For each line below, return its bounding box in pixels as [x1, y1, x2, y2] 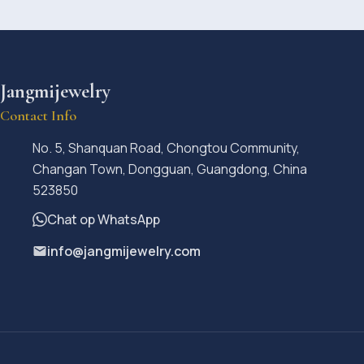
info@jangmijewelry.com [47, 241, 201, 260]
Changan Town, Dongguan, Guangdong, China [32, 159, 307, 178]
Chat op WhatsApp [47, 210, 160, 228]
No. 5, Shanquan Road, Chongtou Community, [32, 138, 300, 157]
